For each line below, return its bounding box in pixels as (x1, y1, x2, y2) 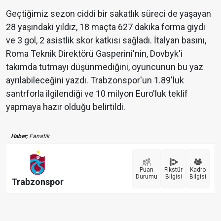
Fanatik (28, 133, 49, 140)
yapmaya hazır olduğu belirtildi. (6, 102, 125, 112)
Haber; (11, 133, 28, 140)
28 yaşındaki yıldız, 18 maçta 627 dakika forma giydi (6, 22, 205, 33)
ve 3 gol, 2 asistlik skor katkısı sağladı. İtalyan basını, (6, 35, 206, 46)
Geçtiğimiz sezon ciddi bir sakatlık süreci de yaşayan (6, 8, 211, 19)
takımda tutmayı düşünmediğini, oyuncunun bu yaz (6, 62, 203, 73)
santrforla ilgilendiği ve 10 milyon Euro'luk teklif (6, 88, 188, 99)
